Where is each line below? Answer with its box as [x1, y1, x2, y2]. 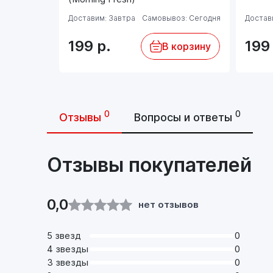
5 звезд [47, 229, 81, 241]
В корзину [162, 40, 211, 52]
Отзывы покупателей [47, 152, 252, 177]
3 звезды [47, 256, 88, 268]
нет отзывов [138, 198, 199, 210]
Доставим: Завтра [68, 13, 135, 23]
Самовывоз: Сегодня [142, 13, 221, 23]
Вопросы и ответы [134, 110, 235, 124]
